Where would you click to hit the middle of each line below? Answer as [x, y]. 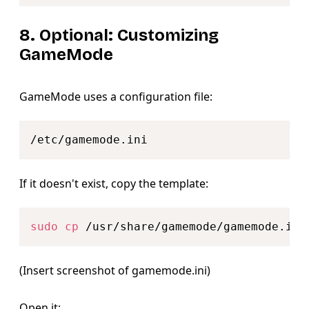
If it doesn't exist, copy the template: [114, 183]
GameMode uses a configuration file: [116, 96]
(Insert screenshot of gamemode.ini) [115, 270]
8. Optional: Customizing [119, 35]
